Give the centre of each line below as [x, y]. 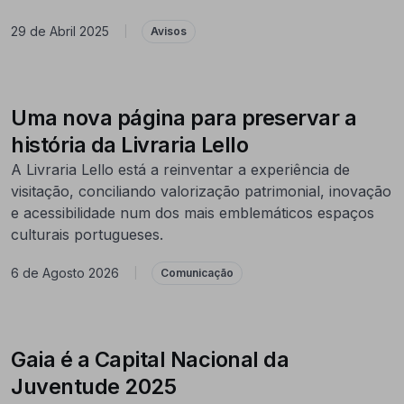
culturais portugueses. [87, 234]
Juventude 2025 [93, 386]
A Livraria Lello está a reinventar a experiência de [180, 169]
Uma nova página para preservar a [184, 117]
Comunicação [197, 272]
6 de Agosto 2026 [65, 273]
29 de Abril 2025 [60, 32]
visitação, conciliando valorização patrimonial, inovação [201, 191]
